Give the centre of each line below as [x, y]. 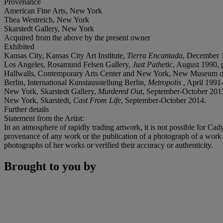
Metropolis [166, 82]
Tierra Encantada [155, 55]
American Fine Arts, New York [53, 10]
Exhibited [19, 46]
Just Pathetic [153, 64]
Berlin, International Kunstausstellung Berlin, [76, 82]
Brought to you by [50, 166]
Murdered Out [120, 91]
